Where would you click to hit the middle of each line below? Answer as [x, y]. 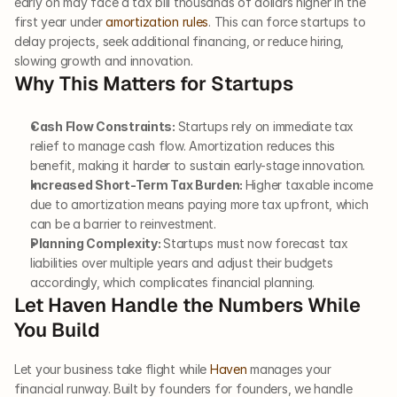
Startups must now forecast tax [256, 244]
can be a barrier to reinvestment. [123, 224]
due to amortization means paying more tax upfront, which [199, 205]
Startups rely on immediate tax [266, 127]
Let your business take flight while [112, 370]
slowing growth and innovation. [104, 61]
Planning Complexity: [97, 244]
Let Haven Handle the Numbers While [187, 305]
